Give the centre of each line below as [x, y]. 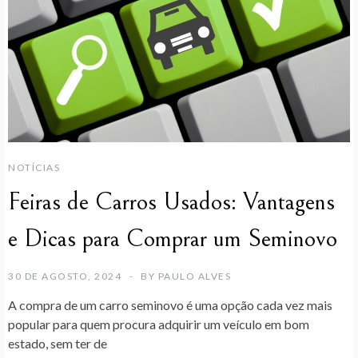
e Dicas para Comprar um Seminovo [173, 239]
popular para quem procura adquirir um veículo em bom [159, 324]
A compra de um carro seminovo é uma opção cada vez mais [170, 305]
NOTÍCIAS [34, 168]
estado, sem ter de [58, 344]
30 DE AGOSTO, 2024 [65, 276]
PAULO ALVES [194, 276]
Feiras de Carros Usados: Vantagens [171, 203]
